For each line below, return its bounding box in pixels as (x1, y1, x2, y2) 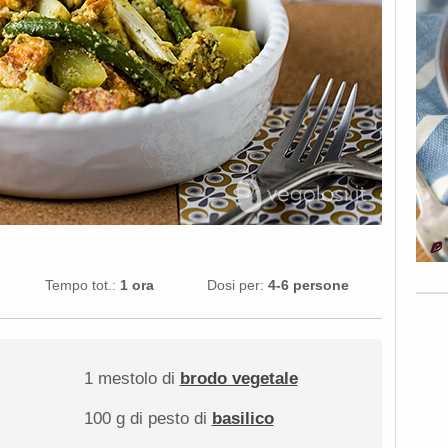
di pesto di (124, 409, 212, 429)
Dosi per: (207, 276, 264, 293)
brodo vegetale (179, 369, 298, 389)
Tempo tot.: (45, 276, 116, 293)
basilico (211, 409, 274, 429)
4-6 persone (268, 276, 349, 293)
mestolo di (92, 369, 180, 389)
